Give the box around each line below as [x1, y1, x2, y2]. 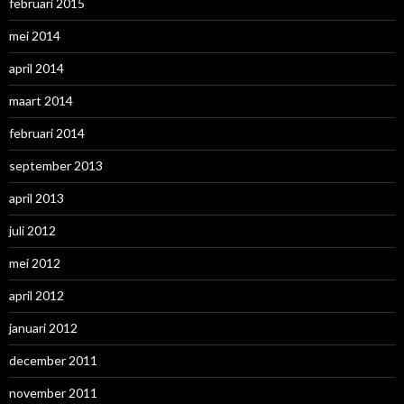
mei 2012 [9, 254, 60, 271]
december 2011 [9, 352, 97, 368]
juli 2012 [9, 222, 56, 238]
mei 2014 [9, 27, 60, 43]
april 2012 [9, 287, 64, 303]
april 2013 [9, 189, 64, 206]
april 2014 [9, 60, 64, 76]
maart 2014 [9, 92, 73, 108]
